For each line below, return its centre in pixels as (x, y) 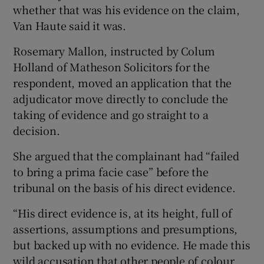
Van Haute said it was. (70, 25)
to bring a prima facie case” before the (111, 171)
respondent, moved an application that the (123, 82)
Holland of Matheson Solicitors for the (111, 66)
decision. (37, 130)
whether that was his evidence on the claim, (126, 9)
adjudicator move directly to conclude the (121, 98)
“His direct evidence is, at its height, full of (123, 212)
